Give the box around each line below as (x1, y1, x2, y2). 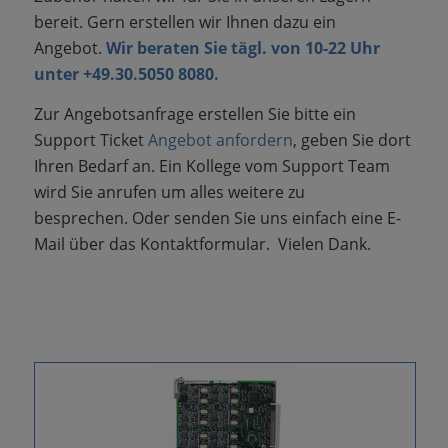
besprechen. (33, 206, 132, 229)
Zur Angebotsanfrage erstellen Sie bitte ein (33, 102, 356, 125)
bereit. (33, 11, 87, 33)
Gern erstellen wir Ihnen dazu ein (86, 11, 336, 33)
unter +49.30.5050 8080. (33, 63, 219, 85)
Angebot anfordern (147, 128, 293, 151)
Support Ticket (33, 128, 148, 151)
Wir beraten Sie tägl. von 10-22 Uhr (105, 37, 380, 59)
